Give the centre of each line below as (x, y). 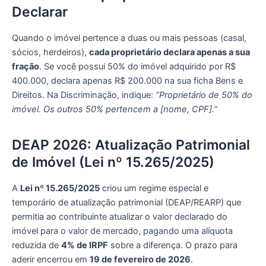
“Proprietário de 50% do (204, 95)
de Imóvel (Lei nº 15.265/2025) (113, 162)
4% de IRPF (85, 245)
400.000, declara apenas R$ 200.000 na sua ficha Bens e (127, 80)
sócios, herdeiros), (50, 52)
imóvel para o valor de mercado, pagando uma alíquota (122, 231)
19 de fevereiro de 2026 (140, 259)
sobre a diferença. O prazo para (173, 245)
